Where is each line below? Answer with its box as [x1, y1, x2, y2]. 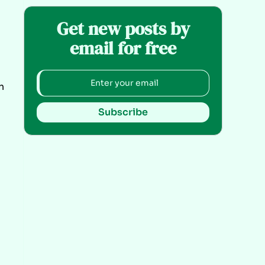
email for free [70, 35, 176, 60]
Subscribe [98, 105, 148, 118]
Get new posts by [56, 16, 190, 41]
